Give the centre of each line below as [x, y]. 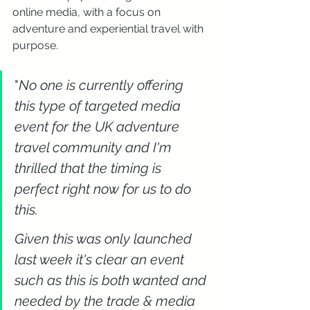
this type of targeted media [99, 106]
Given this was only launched [105, 239]
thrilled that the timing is [90, 168]
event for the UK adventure [99, 127]
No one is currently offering [103, 85]
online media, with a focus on [88, 12]
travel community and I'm [95, 147]
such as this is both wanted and [112, 280]
